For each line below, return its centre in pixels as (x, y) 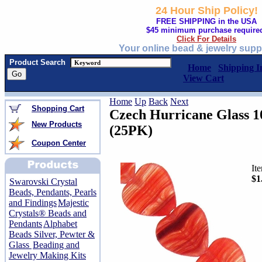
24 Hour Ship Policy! (206, 11)
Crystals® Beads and (48, 213)
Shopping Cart (58, 108)
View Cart (204, 78)
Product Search (37, 62)
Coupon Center (59, 143)
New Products (57, 124)
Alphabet (60, 224)
